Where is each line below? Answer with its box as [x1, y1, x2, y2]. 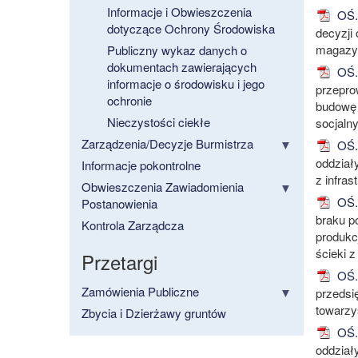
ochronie [107, 92, 152, 109]
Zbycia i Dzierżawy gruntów [82, 304, 226, 322]
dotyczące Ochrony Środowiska [107, 20, 275, 38]
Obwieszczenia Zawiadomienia [82, 178, 244, 196]
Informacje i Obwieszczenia [107, 3, 252, 21]
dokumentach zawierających [107, 58, 257, 76]
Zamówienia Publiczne [82, 283, 199, 300]
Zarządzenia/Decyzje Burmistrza [82, 135, 253, 153]
